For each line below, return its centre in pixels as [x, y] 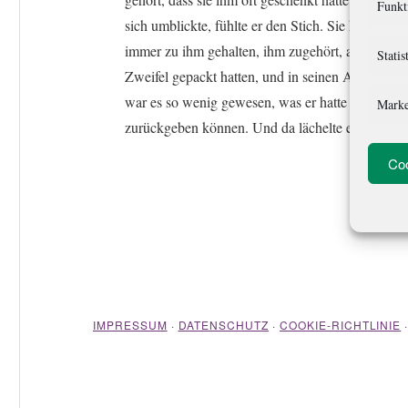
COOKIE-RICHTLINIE [340, 325]
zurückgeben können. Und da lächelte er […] [255, 127]
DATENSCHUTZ [224, 325]
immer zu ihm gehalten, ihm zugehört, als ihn [254, 51]
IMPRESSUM [130, 325]
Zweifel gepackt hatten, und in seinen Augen [253, 76]
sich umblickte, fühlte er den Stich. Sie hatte [250, 25]
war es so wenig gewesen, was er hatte [236, 102]
